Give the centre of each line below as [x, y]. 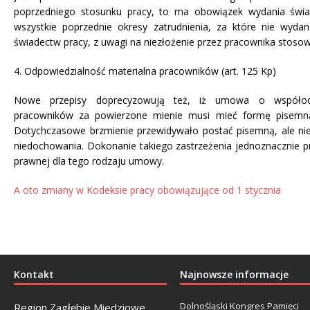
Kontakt [34, 275]
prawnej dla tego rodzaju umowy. [89, 161]
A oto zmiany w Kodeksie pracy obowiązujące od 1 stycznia [149, 190]
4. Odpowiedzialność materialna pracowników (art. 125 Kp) [145, 71]
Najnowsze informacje [234, 275]
